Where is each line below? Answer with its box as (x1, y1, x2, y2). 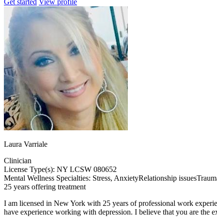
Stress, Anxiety (93, 173, 139, 182)
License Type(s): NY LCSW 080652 (4, 165, 117, 173)
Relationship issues (139, 173, 197, 182)
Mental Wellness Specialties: (4, 173, 93, 182)
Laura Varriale (4, 139, 47, 148)
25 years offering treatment (4, 182, 86, 191)
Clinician (4, 156, 31, 165)
